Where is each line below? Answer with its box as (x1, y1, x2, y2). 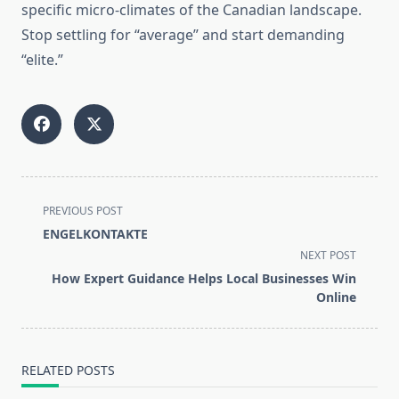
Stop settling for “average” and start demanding (21, 25, 345, 45)
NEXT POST (300, 248, 356, 264)
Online (316, 289, 356, 306)
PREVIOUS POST (43, 203, 123, 219)
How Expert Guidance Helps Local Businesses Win (52, 270, 356, 288)
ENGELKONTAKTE (43, 225, 148, 243)
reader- (20, 284, 70, 305)
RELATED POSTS (21, 362, 115, 379)
